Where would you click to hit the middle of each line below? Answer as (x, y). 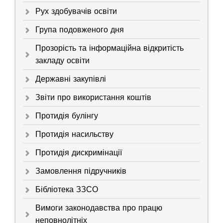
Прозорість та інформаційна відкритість (110, 48)
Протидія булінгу (67, 116)
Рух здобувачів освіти (76, 11)
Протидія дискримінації (79, 153)
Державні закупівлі (71, 79)
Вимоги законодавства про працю (99, 208)
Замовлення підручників (81, 171)
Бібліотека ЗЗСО (67, 190)
